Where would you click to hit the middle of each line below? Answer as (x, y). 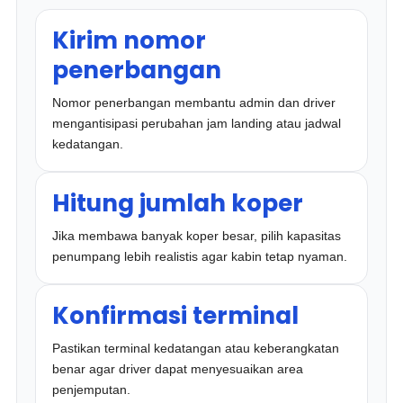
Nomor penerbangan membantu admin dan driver (194, 103)
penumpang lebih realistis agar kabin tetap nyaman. (200, 256)
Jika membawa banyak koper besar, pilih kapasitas (197, 236)
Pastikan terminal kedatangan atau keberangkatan (196, 348)
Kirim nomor (130, 40)
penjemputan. (92, 390)
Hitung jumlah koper (178, 203)
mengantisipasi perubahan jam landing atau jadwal (197, 123)
